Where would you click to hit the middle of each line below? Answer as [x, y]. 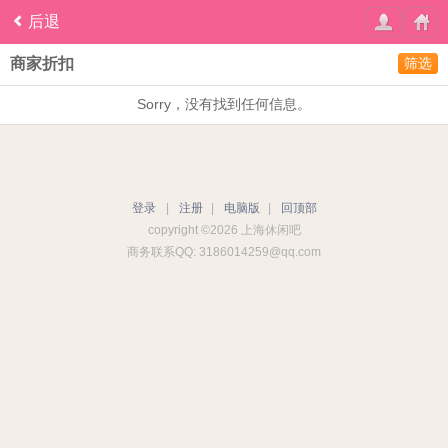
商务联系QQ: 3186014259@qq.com [224, 252]
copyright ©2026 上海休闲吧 [224, 230]
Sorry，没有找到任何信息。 [224, 104]
